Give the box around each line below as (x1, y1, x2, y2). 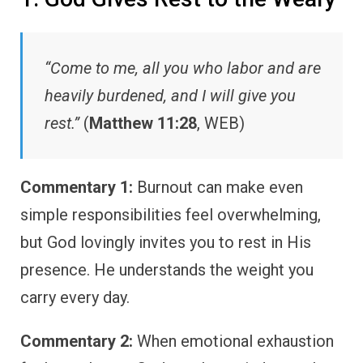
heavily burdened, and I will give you (45, 86, 296, 106)
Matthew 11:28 (89, 113, 197, 134)
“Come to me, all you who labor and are (45, 58, 321, 79)
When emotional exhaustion (133, 331, 334, 352)
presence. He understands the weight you (20, 260, 314, 280)
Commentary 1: (20, 177, 133, 198)
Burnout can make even (133, 177, 303, 198)
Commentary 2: (20, 331, 133, 352)
